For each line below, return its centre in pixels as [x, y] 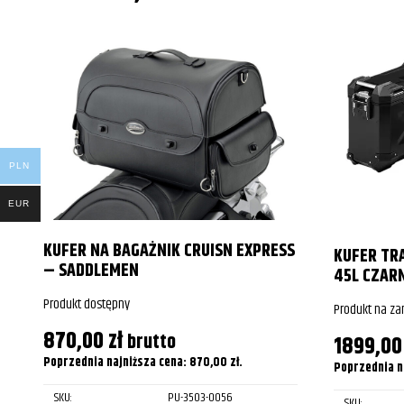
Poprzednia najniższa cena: [116, 362]
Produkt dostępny [87, 304]
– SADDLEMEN [91, 271]
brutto [151, 342]
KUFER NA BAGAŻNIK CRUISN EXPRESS [169, 251]
